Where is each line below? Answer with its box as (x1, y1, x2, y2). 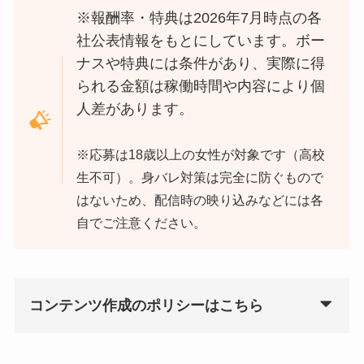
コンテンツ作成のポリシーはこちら (28, 297, 263, 314)
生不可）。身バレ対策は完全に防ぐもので (76, 170, 324, 185)
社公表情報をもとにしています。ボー (76, 32, 326, 50)
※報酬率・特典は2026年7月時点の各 (76, 10, 323, 27)
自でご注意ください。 (76, 215, 207, 231)
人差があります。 (76, 101, 194, 118)
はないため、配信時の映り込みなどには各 (76, 193, 324, 208)
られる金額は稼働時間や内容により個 (76, 78, 326, 95)
